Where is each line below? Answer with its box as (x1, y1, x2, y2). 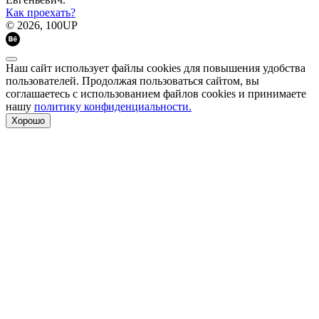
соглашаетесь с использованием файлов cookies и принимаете (6, 87, 306, 100)
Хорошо (11, 115, 45, 126)
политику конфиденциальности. (34, 100, 192, 113)
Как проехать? (6, 6, 75, 19)
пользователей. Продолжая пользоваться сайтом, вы (6, 74, 259, 87)
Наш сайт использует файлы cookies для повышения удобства (6, 61, 305, 74)
